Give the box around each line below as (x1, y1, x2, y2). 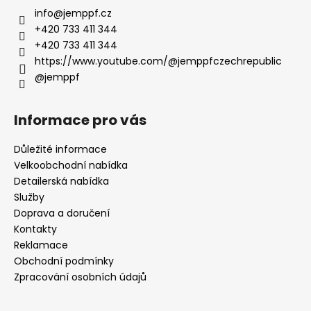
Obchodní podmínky (14, 253, 114, 268)
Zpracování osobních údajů (14, 269, 146, 284)
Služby (14, 190, 44, 204)
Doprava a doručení (14, 205, 110, 220)
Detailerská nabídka (14, 174, 109, 188)
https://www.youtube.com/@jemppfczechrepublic (35, 53, 282, 68)
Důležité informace (14, 142, 107, 156)
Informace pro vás (14, 110, 146, 130)
